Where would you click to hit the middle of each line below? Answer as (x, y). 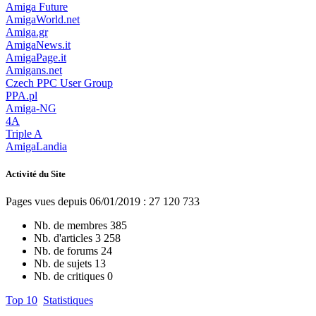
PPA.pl (22, 95)
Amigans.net (34, 70)
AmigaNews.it (38, 44)
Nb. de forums (67, 251)
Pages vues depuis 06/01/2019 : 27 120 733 (103, 202)
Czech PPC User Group (59, 83)
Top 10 (22, 300)
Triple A (24, 133)
